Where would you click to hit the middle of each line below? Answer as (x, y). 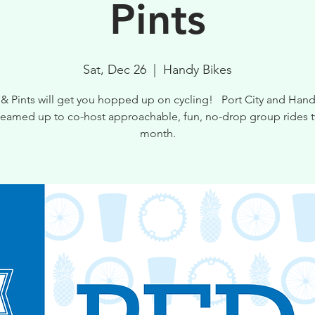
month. (157, 133)
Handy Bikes (198, 70)
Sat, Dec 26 (115, 70)
